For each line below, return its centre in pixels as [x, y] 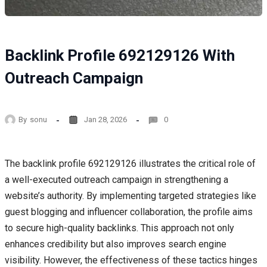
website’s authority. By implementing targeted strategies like [131, 195]
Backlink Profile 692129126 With [120, 56]
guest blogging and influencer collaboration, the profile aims [129, 212]
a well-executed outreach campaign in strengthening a [117, 179]
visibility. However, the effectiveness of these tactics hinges [131, 260]
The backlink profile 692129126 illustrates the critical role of [130, 163]
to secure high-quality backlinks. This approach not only [119, 228]
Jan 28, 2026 [105, 120]
